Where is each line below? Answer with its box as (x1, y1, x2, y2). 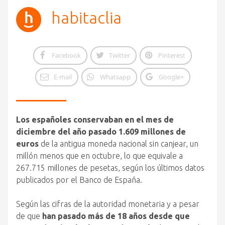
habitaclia (51, 9, 122, 27)
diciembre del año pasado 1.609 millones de (16, 127, 186, 136)
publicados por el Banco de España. (16, 175, 142, 184)
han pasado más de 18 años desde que (42, 211, 190, 220)
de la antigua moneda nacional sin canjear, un (39, 139, 198, 148)
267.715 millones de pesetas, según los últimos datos (16, 163, 204, 172)
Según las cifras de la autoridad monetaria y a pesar (16, 199, 199, 208)
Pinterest (158, 51, 185, 60)
